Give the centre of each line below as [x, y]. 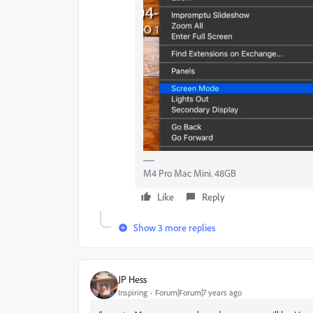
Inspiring [133, 292]
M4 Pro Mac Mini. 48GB [190, 173]
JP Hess [132, 279]
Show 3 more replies [174, 228]
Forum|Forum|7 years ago [198, 292]
